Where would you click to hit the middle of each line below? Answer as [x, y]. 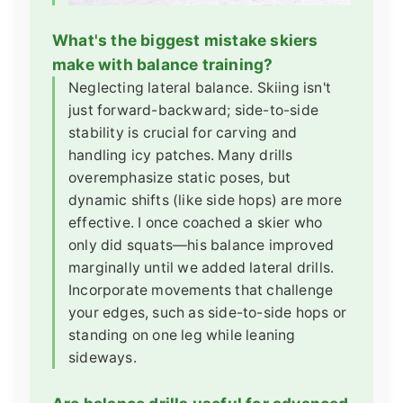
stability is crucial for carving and [183, 132]
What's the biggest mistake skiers [185, 40]
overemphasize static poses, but [180, 177]
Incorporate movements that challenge [201, 290]
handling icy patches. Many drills [181, 155]
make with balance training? [163, 64]
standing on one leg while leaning [182, 335]
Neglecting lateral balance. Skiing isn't [200, 87]
